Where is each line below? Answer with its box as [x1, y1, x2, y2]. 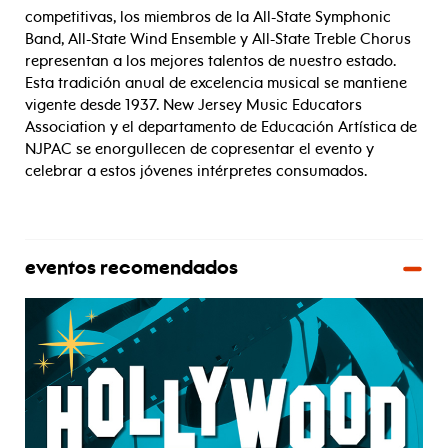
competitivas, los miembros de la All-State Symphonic [25, 8, 391, 27]
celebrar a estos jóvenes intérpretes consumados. [25, 162, 367, 181]
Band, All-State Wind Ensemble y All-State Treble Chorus [25, 30, 411, 49]
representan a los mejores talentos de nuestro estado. [25, 52, 396, 71]
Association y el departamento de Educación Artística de [25, 118, 417, 137]
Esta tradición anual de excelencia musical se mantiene [25, 74, 407, 93]
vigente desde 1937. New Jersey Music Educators [25, 96, 362, 115]
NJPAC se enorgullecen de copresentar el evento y [25, 140, 374, 159]
